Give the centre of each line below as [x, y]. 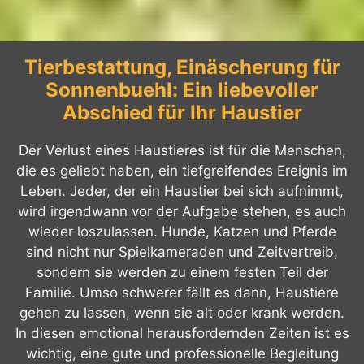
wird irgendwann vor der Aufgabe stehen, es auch [182, 211]
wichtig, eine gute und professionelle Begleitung [182, 353]
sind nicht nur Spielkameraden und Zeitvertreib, [182, 251]
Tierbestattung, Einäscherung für [182, 67]
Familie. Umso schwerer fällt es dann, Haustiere [182, 292]
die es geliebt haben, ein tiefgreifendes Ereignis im [182, 170]
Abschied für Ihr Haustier [182, 112]
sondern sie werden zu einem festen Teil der [182, 272]
